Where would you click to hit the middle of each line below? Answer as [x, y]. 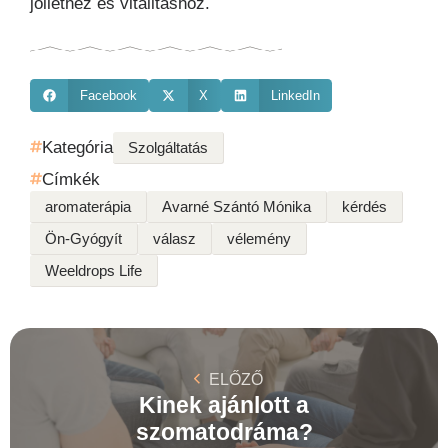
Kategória [77, 147]
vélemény [259, 238]
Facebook [108, 95]
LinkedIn [295, 95]
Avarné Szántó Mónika [236, 206]
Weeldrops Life [93, 270]
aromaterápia [88, 206]
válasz [174, 238]
